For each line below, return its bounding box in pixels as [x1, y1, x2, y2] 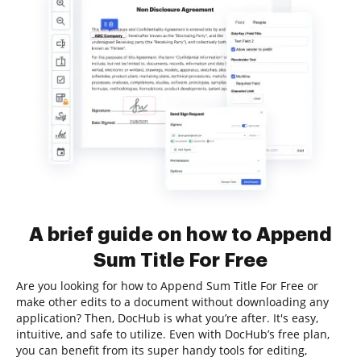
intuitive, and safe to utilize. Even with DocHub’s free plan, [16, 326, 330, 342]
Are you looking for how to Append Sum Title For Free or [16, 278, 318, 293]
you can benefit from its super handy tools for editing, [16, 342, 307, 358]
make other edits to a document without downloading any [16, 294, 329, 309]
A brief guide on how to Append [29, 225, 332, 244]
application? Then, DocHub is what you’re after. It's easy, [16, 310, 318, 326]
